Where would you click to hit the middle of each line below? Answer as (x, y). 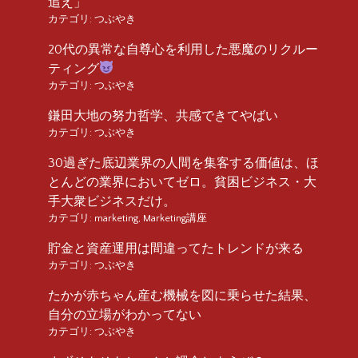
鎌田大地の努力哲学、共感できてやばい (163, 115)
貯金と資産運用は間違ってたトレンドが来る (176, 248)
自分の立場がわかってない (125, 314)
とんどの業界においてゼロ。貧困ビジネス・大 (182, 182)
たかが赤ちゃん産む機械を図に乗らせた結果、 (182, 295)
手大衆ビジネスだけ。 (112, 201)
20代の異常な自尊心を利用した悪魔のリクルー (183, 49)
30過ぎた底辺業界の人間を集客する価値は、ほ (183, 163)
